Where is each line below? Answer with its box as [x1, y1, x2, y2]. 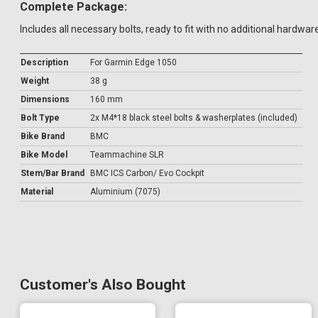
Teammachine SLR [90, 149, 164, 160]
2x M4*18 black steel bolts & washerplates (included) [90, 112, 297, 123]
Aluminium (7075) [90, 186, 160, 197]
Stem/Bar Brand [21, 168, 84, 178]
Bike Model [21, 149, 67, 160]
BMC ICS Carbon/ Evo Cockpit [90, 168, 204, 178]
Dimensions [21, 94, 70, 104]
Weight [21, 75, 49, 86]
